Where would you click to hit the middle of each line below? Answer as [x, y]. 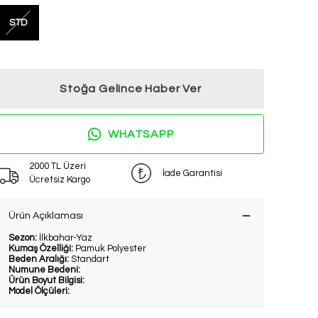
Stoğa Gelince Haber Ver [131, 89]
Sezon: [24, 238]
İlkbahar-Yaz [66, 238]
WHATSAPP [141, 135]
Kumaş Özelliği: [42, 249]
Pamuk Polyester [111, 249]
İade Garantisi [192, 173]
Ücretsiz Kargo [60, 180]
